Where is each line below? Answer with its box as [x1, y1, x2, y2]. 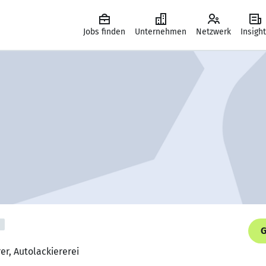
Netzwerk [196, 27, 231, 37]
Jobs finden [83, 27, 125, 37]
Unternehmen [135, 27, 186, 37]
